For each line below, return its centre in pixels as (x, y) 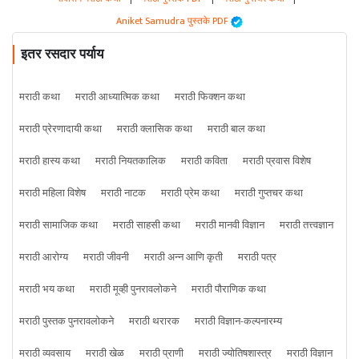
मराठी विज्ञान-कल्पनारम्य (238, 322)
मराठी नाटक (123, 194)
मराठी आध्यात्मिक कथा (117, 97)
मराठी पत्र (257, 258)
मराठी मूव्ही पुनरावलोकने (133, 290)
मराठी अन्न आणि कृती (184, 258)
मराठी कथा (40, 97)
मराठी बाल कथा (236, 129)
